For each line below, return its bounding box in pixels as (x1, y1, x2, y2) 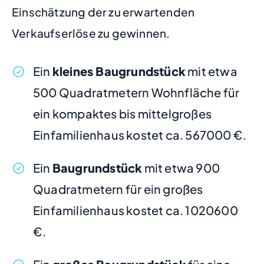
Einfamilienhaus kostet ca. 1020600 (33, 202, 238, 217)
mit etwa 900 (142, 160, 220, 175)
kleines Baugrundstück (52, 63, 186, 78)
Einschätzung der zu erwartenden (12, 5, 195, 19)
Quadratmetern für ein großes (33, 181, 203, 196)
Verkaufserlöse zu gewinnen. (12, 26, 170, 40)
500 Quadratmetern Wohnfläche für (33, 84, 240, 100)
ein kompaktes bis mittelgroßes (33, 105, 212, 121)
